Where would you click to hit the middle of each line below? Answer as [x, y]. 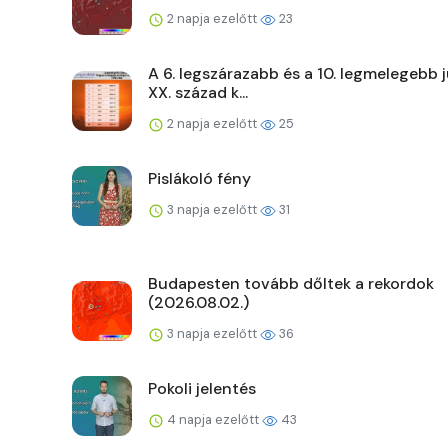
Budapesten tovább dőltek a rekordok [291, 284]
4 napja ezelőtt [213, 420]
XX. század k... [198, 93]
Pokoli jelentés [202, 389]
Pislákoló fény [199, 179]
